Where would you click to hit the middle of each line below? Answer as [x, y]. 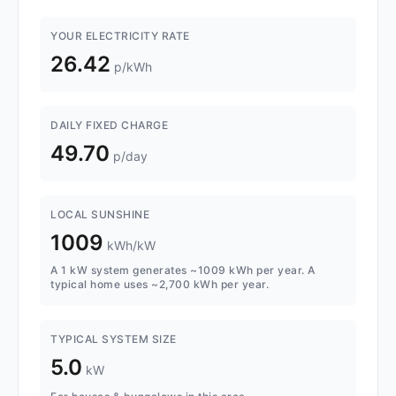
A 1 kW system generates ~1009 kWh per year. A [183, 270]
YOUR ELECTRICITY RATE [120, 36]
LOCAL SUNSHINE [100, 215]
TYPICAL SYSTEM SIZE [114, 339]
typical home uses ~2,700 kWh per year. [160, 285]
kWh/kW [131, 246]
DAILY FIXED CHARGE [109, 126]
